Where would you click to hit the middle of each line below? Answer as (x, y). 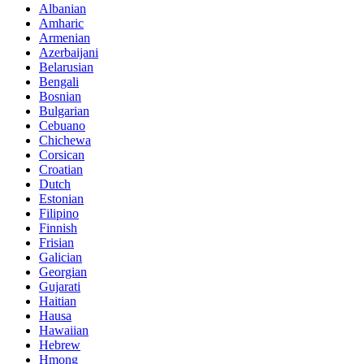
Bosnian (60, 97)
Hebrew (60, 345)
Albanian (63, 9)
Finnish (58, 228)
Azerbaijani (69, 53)
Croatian (61, 170)
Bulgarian (64, 111)
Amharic (61, 24)
